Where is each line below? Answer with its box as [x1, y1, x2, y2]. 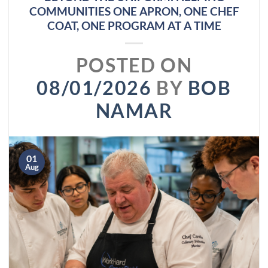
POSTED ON [75, 53, 193, 77]
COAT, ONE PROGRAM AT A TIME [47, 18, 221, 32]
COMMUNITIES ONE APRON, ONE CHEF [29, 4, 239, 18]
